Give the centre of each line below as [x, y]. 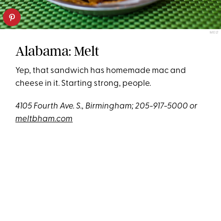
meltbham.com [44, 119]
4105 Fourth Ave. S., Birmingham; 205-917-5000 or [107, 107]
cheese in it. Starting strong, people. [83, 84]
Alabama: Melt [57, 51]
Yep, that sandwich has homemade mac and [101, 71]
